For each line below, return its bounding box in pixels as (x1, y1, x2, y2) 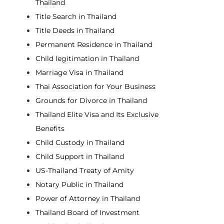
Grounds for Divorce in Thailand (35, 95, 147, 105)
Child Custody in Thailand (35, 137, 125, 147)
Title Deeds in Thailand (35, 25, 115, 35)
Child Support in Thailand (35, 151, 124, 161)
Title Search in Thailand (35, 11, 117, 21)
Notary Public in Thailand (35, 179, 124, 189)
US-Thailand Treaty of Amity (35, 165, 134, 175)
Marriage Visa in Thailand (35, 67, 124, 77)
